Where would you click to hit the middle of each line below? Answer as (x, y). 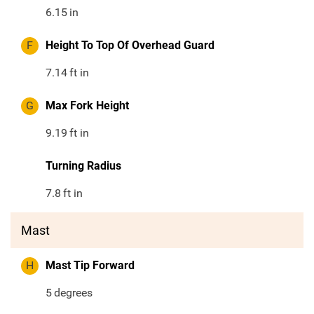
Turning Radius (83, 166)
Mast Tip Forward (90, 266)
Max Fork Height (87, 106)
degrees (74, 293)
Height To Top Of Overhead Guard (130, 46)
